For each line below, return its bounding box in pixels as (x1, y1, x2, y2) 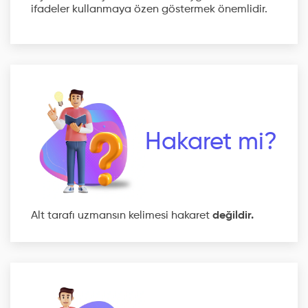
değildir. (212, 210, 254, 221)
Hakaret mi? (145, 130, 277, 155)
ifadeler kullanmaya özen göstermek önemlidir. (31, 4, 267, 15)
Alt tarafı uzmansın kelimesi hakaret (31, 210, 212, 221)
